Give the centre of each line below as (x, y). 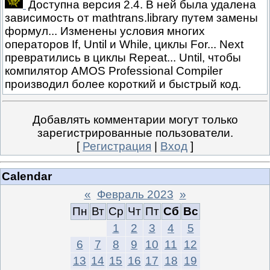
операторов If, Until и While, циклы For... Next (124, 45)
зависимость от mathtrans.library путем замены (131, 18)
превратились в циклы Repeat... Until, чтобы (123, 58)
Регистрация (117, 146)
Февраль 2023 (135, 194)
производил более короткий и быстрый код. (123, 84)
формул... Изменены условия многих (105, 31)
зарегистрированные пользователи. (135, 133)
